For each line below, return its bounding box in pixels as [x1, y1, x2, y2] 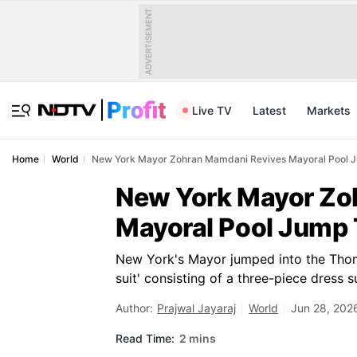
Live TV [192, 104, 232, 117]
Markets [307, 104, 351, 117]
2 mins [179, 331, 216, 345]
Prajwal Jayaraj [157, 301, 236, 315]
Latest [253, 104, 286, 117]
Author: [116, 301, 153, 315]
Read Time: [116, 331, 175, 345]
